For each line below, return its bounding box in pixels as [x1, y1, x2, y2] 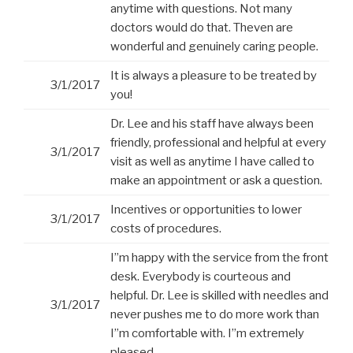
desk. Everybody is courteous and [110, 269, 291, 284]
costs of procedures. [110, 221, 221, 236]
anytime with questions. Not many [110, 2, 292, 17]
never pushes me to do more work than [110, 307, 319, 322]
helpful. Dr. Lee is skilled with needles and [110, 288, 329, 303]
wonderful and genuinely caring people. [110, 39, 318, 54]
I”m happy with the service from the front [110, 251, 329, 266]
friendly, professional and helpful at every [110, 136, 326, 150]
